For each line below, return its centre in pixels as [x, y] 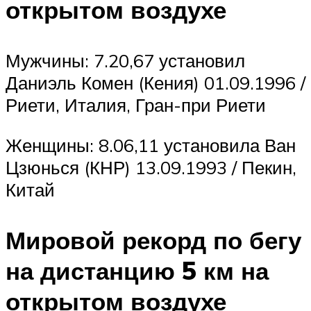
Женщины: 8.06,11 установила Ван [151, 145]
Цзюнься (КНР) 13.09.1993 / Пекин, [151, 167]
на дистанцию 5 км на [137, 270]
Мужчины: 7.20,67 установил [125, 61]
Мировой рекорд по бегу [153, 240]
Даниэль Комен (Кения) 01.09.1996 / [155, 83]
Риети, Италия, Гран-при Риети [136, 105]
